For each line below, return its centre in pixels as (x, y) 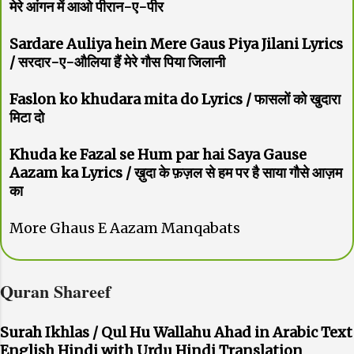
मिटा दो (27, 117)
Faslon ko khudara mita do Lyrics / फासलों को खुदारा (175, 99)
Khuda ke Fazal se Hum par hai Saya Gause (158, 154)
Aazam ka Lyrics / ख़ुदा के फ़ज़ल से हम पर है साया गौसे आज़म (176, 172)
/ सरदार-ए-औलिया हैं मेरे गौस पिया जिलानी (117, 62)
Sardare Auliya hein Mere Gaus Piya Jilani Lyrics (176, 43)
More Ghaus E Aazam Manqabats (125, 228)
